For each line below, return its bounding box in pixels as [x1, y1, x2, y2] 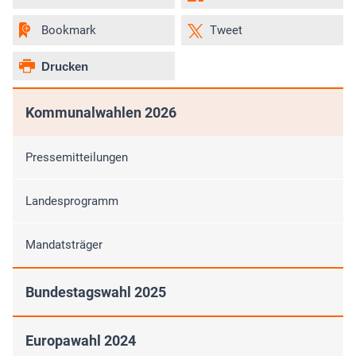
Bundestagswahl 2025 [25, 284, 166, 301]
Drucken [41, 59, 88, 73]
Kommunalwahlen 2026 [25, 104, 176, 122]
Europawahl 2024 [25, 332, 136, 350]
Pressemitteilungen [25, 150, 128, 165]
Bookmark [41, 23, 96, 38]
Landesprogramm [25, 194, 118, 209]
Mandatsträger [25, 238, 103, 253]
